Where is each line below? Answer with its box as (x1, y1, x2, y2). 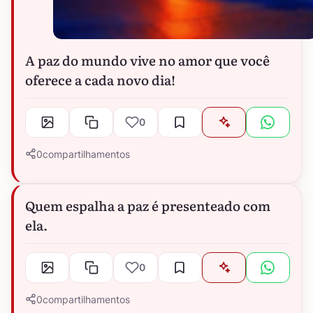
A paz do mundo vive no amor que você (25, 50, 270, 70)
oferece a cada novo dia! (25, 69, 175, 89)
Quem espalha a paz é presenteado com (25, 195, 270, 215)
